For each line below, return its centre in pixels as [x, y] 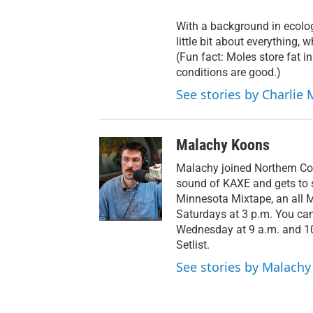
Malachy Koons [223, 145]
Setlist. [193, 245]
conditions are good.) [228, 72]
